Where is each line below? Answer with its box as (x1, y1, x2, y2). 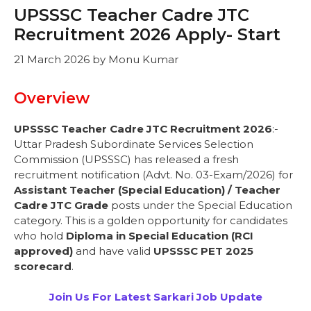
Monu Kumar (108, 52, 178, 66)
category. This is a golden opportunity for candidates (14, 213, 287, 227)
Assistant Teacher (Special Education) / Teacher (14, 183, 280, 196)
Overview (14, 88, 90, 108)
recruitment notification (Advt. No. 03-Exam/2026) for (14, 167, 293, 181)
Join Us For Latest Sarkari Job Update (49, 290, 262, 304)
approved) (14, 244, 73, 258)
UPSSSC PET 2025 (153, 244, 253, 258)
